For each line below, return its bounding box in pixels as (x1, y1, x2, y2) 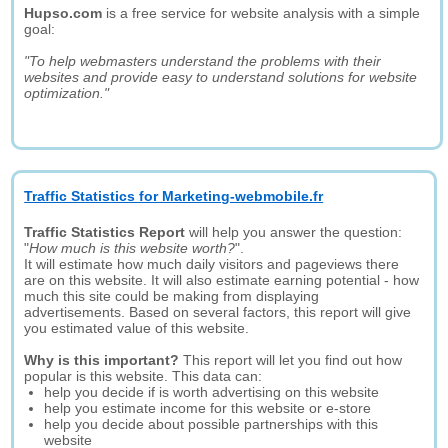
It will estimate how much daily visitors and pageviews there (24, 256, 400, 272)
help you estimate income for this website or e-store (44, 400, 372, 416)
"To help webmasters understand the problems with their (24, 53, 382, 69)
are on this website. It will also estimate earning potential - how (24, 272, 420, 288)
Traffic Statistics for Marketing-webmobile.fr (24, 188, 324, 204)
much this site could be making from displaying (24, 288, 320, 304)
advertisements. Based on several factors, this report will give (24, 304, 412, 320)
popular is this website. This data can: (24, 368, 263, 384)
